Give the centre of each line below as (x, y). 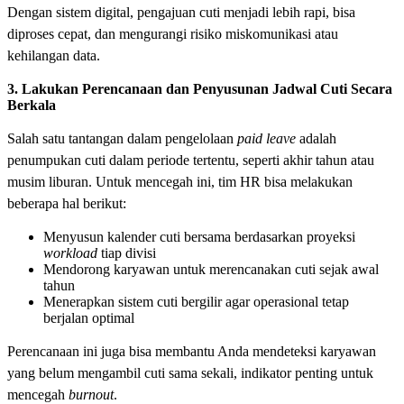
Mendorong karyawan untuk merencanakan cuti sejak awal (211, 270)
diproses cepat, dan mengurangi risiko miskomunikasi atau (173, 34)
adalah (316, 139)
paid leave (266, 139)
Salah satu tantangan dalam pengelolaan (122, 139)
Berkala (32, 106)
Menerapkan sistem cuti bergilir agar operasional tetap (196, 302)
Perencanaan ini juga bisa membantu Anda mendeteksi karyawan (192, 352)
